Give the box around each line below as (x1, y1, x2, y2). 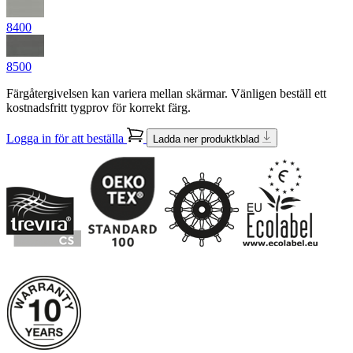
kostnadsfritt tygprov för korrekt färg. (6, 100, 191, 114)
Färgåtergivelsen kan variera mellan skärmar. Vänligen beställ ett (6, 86, 326, 100)
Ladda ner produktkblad (152, 133, 262, 146)
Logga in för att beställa (6, 132, 127, 146)
